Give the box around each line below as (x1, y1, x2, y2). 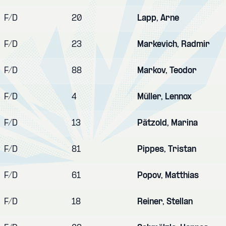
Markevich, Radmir (137, 40, 210, 49)
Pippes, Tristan (137, 145, 196, 154)
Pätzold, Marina (137, 119, 198, 128)
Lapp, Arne (137, 14, 179, 23)
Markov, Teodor (137, 66, 197, 75)
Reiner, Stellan (137, 197, 193, 206)
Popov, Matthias (137, 171, 199, 180)
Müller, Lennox (137, 92, 192, 101)
